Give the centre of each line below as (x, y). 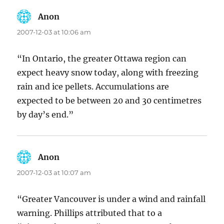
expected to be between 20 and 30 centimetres (109, 101)
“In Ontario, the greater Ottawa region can (102, 59)
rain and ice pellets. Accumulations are (93, 87)
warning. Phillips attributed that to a (90, 213)
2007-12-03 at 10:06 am (54, 32)
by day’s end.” (45, 115)
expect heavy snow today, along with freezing (108, 73)
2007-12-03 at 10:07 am (54, 173)
